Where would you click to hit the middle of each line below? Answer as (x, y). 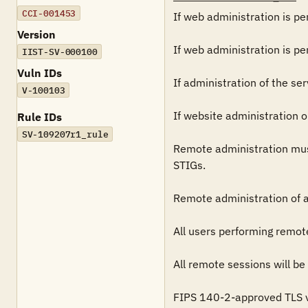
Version (36, 34)
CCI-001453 (49, 13)
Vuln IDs (40, 73)
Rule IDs (40, 117)
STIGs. (189, 165)
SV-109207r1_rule (65, 134)
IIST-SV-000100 (59, 52)
